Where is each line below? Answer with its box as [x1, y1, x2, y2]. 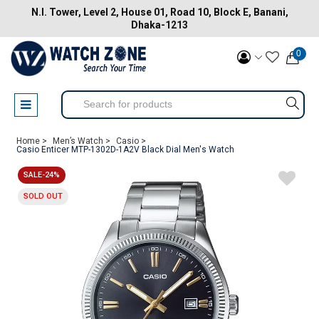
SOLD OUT [23, 192, 63, 201]
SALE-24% [23, 170, 60, 179]
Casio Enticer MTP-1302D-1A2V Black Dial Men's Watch [16, 145, 234, 155]
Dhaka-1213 [131, 19, 188, 31]
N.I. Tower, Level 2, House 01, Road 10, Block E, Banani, [31, 6, 288, 18]
